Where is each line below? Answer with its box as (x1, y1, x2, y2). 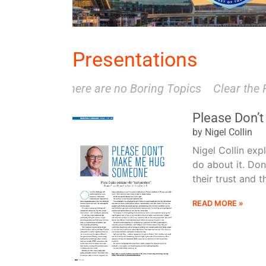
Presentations (72, 47, 198, 71)
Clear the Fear (180, 81, 253, 96)
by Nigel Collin (192, 126, 252, 138)
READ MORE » (192, 198, 243, 208)
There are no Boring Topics (29, 81, 169, 96)
